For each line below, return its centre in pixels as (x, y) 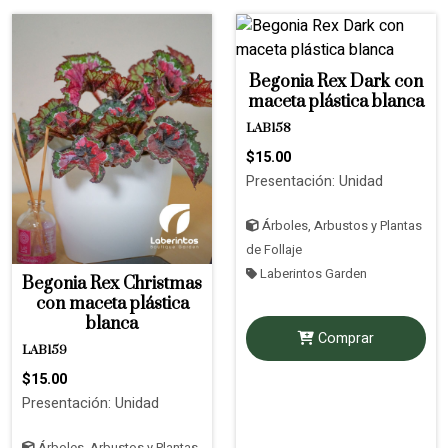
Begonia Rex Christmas (112, 283)
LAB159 (44, 350)
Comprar (344, 338)
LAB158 (268, 128)
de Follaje (274, 249)
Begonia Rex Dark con (336, 81)
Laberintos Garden (312, 273)
